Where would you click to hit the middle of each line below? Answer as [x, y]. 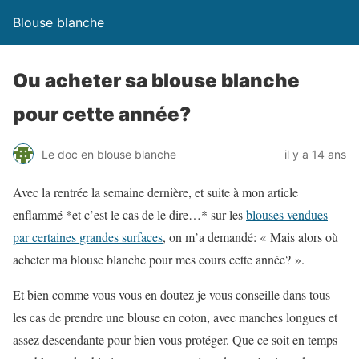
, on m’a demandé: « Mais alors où [250, 237]
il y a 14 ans [315, 154]
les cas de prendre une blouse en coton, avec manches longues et [175, 317]
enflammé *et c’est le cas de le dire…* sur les [129, 214]
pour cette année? [102, 114]
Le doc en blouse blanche [109, 154]
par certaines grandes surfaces [88, 237]
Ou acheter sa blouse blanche [156, 81]
